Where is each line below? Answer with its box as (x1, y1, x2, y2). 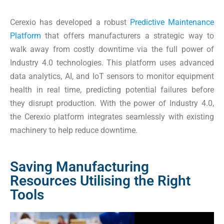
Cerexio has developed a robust (10, 17, 130, 27)
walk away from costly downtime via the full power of (10, 44, 214, 54)
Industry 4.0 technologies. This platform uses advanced (10, 57, 214, 67)
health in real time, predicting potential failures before (10, 84, 214, 94)
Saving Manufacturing (10, 158, 149, 175)
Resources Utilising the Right (10, 172, 190, 189)
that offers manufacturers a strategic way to (41, 30, 214, 40)
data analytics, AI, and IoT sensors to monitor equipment (10, 71, 214, 81)
